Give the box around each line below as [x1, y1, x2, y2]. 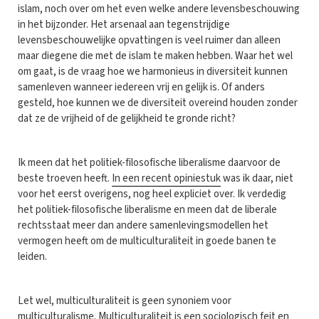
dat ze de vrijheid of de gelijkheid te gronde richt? [18, 110, 236, 126]
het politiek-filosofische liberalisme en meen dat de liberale [18, 202, 277, 217]
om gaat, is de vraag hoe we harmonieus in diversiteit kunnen [18, 63, 288, 79]
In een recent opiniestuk [112, 170, 221, 186]
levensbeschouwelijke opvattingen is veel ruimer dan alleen [18, 32, 281, 48]
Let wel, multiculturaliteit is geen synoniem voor [18, 293, 231, 308]
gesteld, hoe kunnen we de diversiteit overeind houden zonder [18, 95, 298, 110]
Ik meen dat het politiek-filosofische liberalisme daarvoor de [18, 155, 281, 170]
